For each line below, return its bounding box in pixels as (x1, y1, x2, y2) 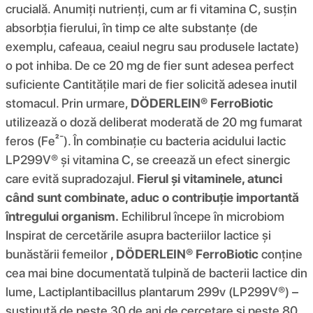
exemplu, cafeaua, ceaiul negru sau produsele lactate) (6, 38, 299, 54)
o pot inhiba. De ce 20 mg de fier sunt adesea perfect (6, 57, 294, 73)
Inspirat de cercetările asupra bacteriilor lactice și (6, 227, 271, 242)
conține (259, 246, 303, 261)
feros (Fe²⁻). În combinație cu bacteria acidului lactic (6, 133, 286, 148)
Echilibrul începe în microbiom (119, 208, 284, 224)
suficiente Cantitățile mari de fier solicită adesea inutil (6, 76, 297, 92)
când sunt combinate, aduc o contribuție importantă (6, 189, 299, 205)
